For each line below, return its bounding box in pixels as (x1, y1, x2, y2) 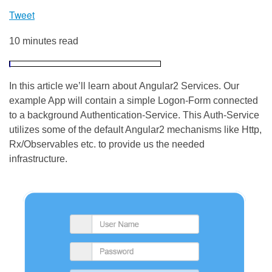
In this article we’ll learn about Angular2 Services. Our (9, 80, 239, 91)
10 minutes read (9, 35, 78, 46)
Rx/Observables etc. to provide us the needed (9, 138, 205, 149)
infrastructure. (9, 153, 67, 164)
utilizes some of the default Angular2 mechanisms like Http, (9, 124, 262, 135)
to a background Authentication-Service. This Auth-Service (9, 109, 259, 120)
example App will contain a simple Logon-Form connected (9, 95, 258, 106)
